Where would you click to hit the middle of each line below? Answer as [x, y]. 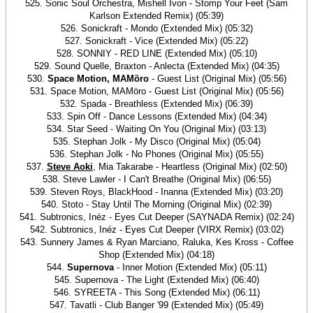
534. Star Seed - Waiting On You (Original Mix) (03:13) [156, 129]
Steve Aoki [70, 167]
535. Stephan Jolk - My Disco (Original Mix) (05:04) [156, 141]
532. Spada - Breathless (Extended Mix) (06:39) [156, 104]
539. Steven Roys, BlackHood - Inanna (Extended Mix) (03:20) [156, 192]
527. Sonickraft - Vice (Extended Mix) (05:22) [156, 41]
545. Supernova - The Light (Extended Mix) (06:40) [156, 280]
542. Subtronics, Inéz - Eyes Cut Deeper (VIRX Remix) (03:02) [156, 230]
